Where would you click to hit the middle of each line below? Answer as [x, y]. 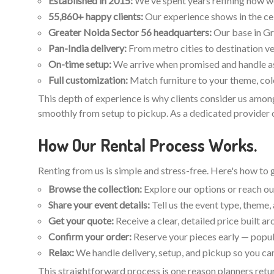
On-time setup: [80, 64]
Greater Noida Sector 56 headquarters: [130, 32]
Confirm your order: [90, 236]
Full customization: [88, 80]
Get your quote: [81, 220]
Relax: [61, 252]
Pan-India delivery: [87, 48]
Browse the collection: [95, 188]
